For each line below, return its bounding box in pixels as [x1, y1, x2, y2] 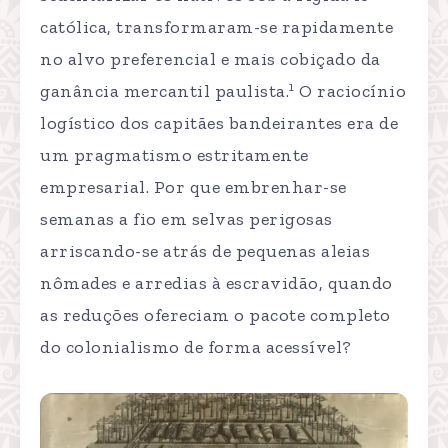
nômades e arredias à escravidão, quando [40, 272, 393, 295]
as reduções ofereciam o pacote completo [40, 304, 391, 327]
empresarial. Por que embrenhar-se [40, 176, 347, 199]
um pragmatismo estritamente [40, 144, 309, 167]
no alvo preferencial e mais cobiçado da [40, 48, 381, 71]
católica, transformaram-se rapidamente [40, 16, 393, 39]
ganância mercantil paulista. [40, 80, 289, 103]
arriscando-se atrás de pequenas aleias [40, 240, 370, 263]
